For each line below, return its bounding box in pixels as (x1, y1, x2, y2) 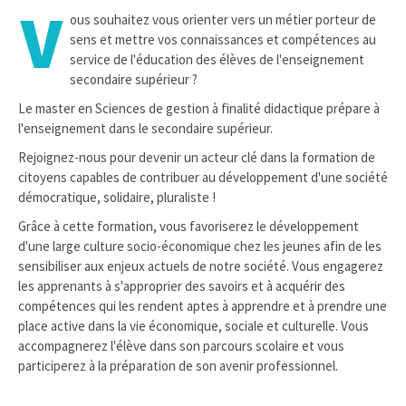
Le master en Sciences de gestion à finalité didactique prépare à (18, 100, 380, 117)
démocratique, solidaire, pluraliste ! (18, 188, 216, 206)
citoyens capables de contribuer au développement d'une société (18, 169, 388, 186)
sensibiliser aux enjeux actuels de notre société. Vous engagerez (18, 257, 383, 275)
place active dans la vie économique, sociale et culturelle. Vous (18, 317, 369, 334)
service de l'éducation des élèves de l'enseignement (70, 51, 364, 68)
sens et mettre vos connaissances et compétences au (70, 31, 376, 48)
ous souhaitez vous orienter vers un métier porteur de (70, 11, 376, 28)
